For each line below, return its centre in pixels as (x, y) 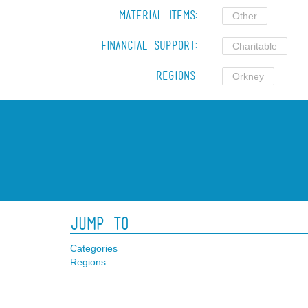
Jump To (99, 223)
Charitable (254, 46)
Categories (94, 248)
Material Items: (158, 15)
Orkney (248, 76)
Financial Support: (149, 45)
